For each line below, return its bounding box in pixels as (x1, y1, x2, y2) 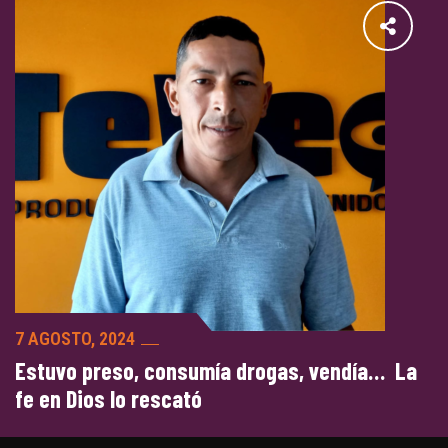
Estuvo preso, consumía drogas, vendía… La (15, 356, 417, 385)
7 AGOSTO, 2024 (15, 328, 135, 349)
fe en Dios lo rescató (15, 384, 202, 413)
